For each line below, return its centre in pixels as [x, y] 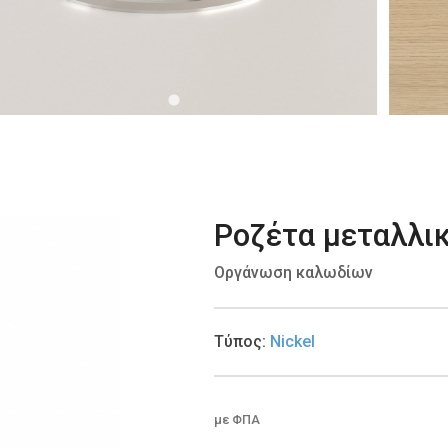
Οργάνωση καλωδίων [294, 273]
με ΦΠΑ [237, 420]
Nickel [293, 342]
